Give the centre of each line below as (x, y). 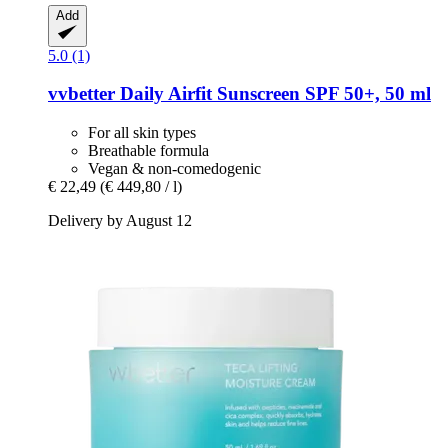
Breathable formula (148, 151)
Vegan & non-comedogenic (174, 169)
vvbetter (81, 94)
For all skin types (142, 133)
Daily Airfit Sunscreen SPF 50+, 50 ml (273, 94)
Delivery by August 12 (120, 221)
